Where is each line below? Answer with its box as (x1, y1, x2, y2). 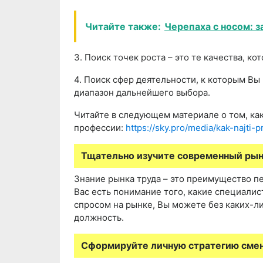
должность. (74, 212, 124, 224)
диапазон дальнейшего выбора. (74, 87, 210, 99)
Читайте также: (85, 21, 161, 33)
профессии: (74, 122, 126, 134)
